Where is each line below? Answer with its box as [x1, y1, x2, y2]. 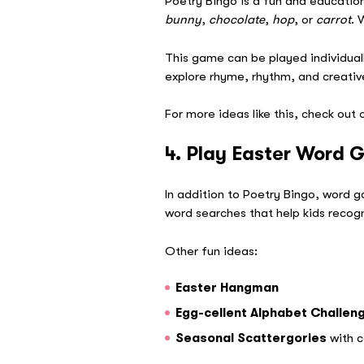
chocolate [209, 11, 266, 27]
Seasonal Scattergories [175, 330, 327, 345]
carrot [316, 11, 352, 27]
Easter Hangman [175, 280, 279, 296]
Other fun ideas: [165, 243, 258, 258]
